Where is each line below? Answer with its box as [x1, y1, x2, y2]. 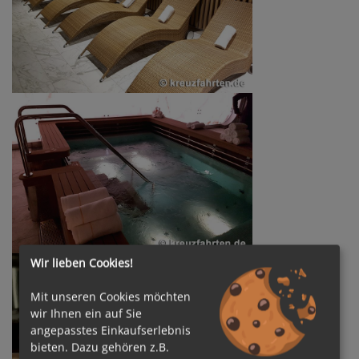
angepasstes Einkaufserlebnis [30, 322, 191, 338]
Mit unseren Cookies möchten [30, 288, 191, 305]
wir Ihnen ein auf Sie [30, 305, 142, 321]
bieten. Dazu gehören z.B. [30, 339, 169, 355]
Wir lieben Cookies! [30, 255, 133, 271]
